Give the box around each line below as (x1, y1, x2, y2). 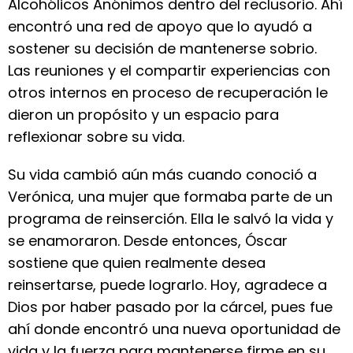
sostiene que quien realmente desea (8, 253, 266, 273)
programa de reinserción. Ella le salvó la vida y (8, 209, 333, 229)
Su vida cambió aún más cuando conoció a (8, 165, 317, 184)
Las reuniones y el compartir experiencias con (8, 61, 330, 80)
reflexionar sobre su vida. (8, 127, 184, 147)
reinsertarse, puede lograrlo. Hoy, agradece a (8, 275, 327, 295)
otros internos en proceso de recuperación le (8, 83, 328, 102)
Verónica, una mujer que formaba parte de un (8, 187, 333, 206)
